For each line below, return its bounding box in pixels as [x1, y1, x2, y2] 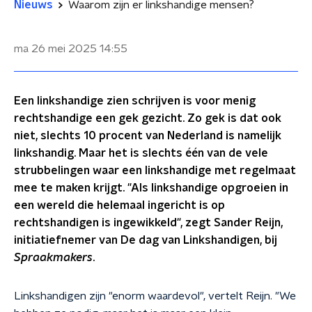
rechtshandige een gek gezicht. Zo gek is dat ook [14, 113, 281, 124]
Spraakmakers [14, 252, 93, 263]
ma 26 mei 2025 [14, 43, 97, 54]
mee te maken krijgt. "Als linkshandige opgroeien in [14, 182, 288, 194]
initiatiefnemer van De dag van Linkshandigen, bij [14, 235, 277, 246]
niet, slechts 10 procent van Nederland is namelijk [14, 130, 281, 141]
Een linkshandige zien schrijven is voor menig [14, 95, 256, 107]
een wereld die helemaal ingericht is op [14, 200, 225, 211]
